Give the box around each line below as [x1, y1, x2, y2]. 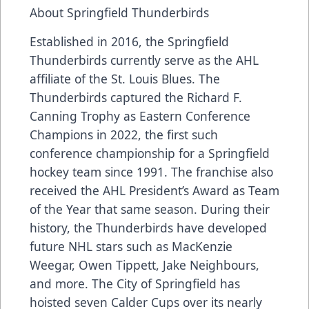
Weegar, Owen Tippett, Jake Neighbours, [30, 257, 259, 274]
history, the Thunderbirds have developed [30, 219, 267, 237]
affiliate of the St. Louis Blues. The [30, 70, 220, 88]
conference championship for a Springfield [30, 145, 270, 162]
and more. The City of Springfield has [30, 275, 240, 292]
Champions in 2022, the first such [30, 126, 218, 143]
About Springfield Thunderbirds [30, 4, 209, 21]
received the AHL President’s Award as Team [30, 182, 279, 199]
